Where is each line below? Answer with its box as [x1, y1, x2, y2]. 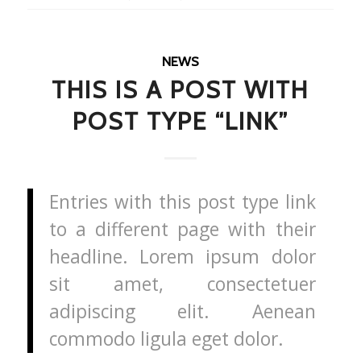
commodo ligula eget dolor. [48, 326, 284, 351]
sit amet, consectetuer [48, 271, 316, 297]
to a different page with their [48, 216, 316, 242]
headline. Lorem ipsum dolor [48, 243, 316, 269]
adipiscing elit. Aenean [48, 298, 316, 324]
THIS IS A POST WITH [52, 75, 309, 106]
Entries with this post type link [48, 189, 316, 214]
